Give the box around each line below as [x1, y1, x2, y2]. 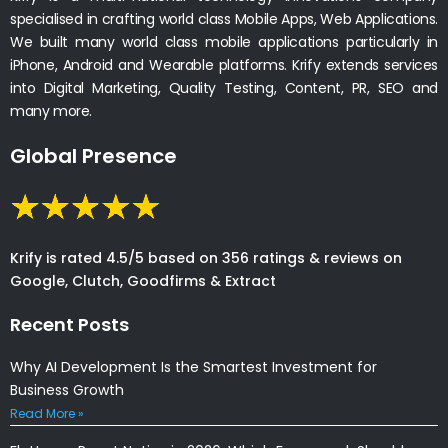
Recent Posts [10, 311, 129, 337]
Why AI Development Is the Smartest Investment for [10, 356, 377, 377]
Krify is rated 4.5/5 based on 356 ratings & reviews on [10, 247, 402, 268]
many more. [10, 100, 92, 121]
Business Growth [10, 379, 124, 400]
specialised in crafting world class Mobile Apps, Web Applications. [10, 8, 438, 29]
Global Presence [10, 141, 177, 170]
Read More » [10, 404, 84, 422]
